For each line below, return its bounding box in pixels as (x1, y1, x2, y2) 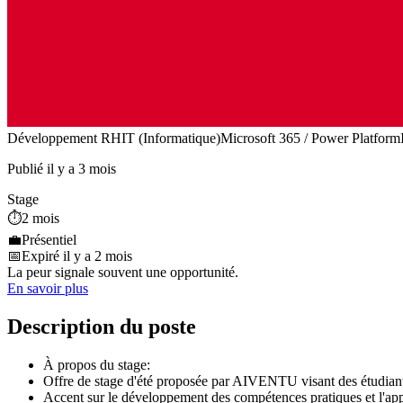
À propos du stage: (43, 357, 150, 373)
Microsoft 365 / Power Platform (220, 130, 400, 147)
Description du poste (7, 315, 196, 339)
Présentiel (22, 232, 76, 248)
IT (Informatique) (121, 130, 220, 147)
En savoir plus (7, 281, 88, 297)
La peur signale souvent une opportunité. (7, 264, 238, 281)
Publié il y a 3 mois (7, 161, 116, 177)
